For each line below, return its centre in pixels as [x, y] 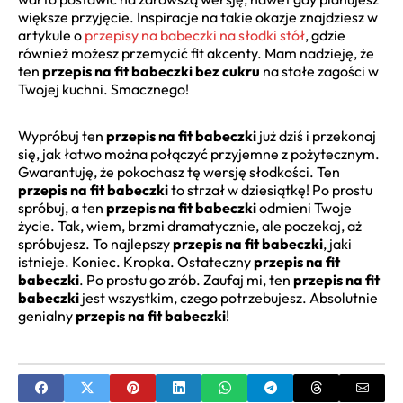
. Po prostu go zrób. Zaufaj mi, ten [186, 280]
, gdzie [325, 36]
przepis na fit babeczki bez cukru [151, 72]
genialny [47, 316]
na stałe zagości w [319, 72]
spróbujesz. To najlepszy [95, 244]
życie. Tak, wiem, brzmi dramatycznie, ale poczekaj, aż [190, 226]
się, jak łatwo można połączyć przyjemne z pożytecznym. [199, 154]
